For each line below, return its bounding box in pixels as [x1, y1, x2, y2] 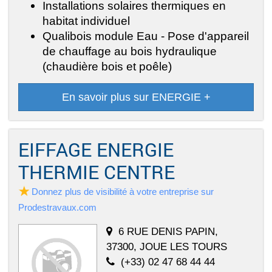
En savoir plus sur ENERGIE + [61, 91, 211, 104]
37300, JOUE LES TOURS [106, 240, 227, 253]
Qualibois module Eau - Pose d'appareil [42, 29, 249, 43]
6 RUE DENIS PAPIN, [118, 225, 218, 238]
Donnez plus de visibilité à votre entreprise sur [32, 186, 214, 197]
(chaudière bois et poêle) [42, 59, 172, 73]
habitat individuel [42, 14, 130, 28]
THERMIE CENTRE [18, 160, 175, 185]
